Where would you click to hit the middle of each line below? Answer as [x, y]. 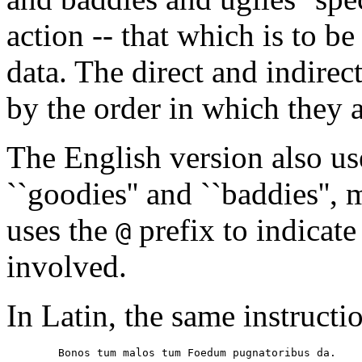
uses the [61, 229]
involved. [67, 266]
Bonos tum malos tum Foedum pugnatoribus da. [171, 352]
